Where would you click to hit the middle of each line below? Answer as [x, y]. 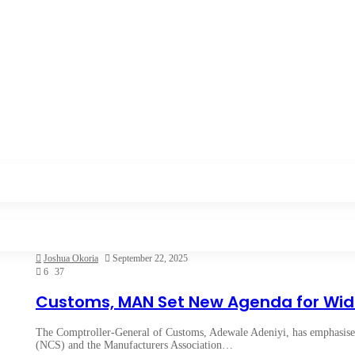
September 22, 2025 [150, 258]
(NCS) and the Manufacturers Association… [134, 345]
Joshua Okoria [71, 258]
